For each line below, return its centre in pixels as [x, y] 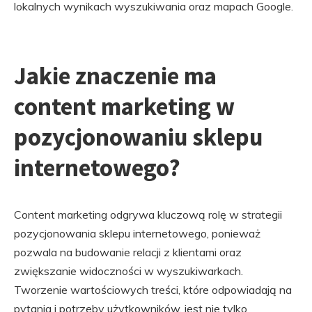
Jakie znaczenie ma [115, 76]
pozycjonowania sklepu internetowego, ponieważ [137, 233]
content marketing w [124, 107]
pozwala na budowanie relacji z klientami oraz [128, 252]
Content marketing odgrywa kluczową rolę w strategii [148, 214]
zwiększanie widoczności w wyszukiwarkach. [128, 271]
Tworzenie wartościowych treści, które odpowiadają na [153, 290]
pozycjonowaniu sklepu [138, 137]
